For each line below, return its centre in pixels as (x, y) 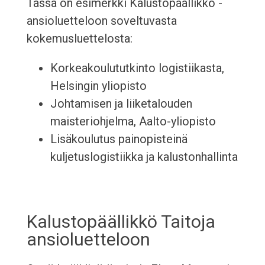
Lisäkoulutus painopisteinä (119, 139)
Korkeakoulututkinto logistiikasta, (137, 68)
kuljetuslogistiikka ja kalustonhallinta (144, 157)
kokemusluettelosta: (79, 39)
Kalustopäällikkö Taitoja (121, 222)
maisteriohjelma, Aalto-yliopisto (133, 122)
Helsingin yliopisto (98, 86)
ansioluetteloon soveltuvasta (101, 21)
